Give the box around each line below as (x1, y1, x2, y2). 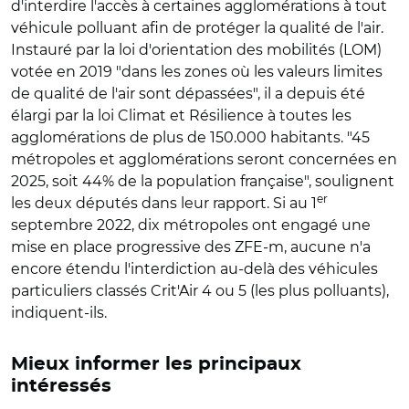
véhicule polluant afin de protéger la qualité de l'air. (11, 18, 383, 37)
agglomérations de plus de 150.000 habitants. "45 (11, 128, 370, 146)
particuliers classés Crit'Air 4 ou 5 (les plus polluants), (11, 281, 389, 299)
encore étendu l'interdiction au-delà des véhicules (11, 259, 378, 278)
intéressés (11, 376, 111, 395)
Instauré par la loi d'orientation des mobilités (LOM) (11, 40, 382, 58)
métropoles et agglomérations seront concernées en (11, 150, 397, 168)
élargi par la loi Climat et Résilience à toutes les (11, 106, 351, 124)
